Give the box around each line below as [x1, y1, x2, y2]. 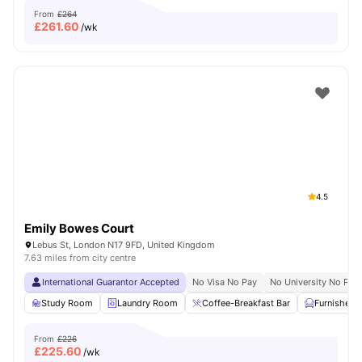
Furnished [314, 297, 356, 309]
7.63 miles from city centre [24, 252, 136, 263]
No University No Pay [270, 276, 359, 288]
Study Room [41, 297, 93, 309]
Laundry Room [117, 297, 178, 309]
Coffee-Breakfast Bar [202, 297, 290, 309]
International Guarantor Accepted [42, 276, 179, 288]
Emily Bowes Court [24, 221, 134, 236]
